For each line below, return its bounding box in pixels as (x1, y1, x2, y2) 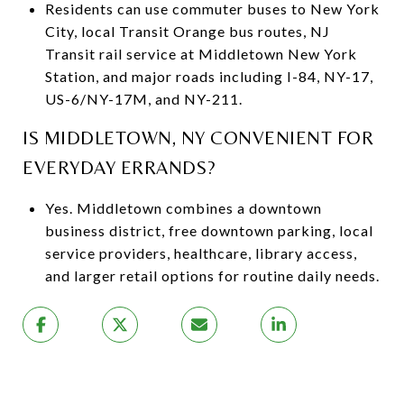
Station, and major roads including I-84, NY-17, (44, 67, 373, 85)
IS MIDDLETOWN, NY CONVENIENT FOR (23, 126, 373, 149)
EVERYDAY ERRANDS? (23, 156, 216, 179)
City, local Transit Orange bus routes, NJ (44, 22, 330, 40)
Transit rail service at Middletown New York (44, 44, 357, 62)
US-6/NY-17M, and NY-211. (44, 89, 243, 107)
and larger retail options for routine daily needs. (44, 266, 380, 284)
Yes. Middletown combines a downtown (44, 198, 322, 216)
